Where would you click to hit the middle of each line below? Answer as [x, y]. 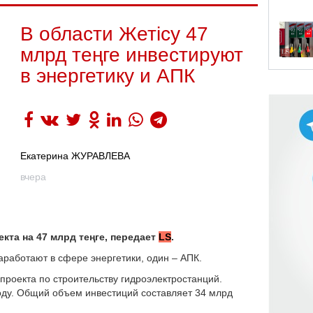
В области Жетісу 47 [114, 34]
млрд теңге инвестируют [132, 55]
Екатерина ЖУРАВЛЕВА [75, 156]
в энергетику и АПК [108, 76]
